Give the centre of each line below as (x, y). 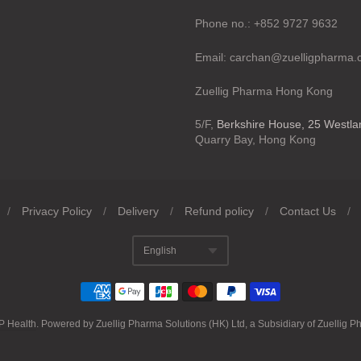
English (160, 251)
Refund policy (219, 212)
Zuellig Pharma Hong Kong (263, 91)
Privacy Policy (56, 212)
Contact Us (307, 212)
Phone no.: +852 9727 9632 (266, 23)
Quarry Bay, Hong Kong (255, 140)
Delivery (138, 212)
